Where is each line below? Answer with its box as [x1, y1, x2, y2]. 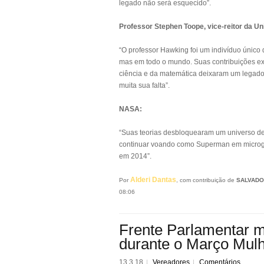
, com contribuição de [176, 177, 236, 183]
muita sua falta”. [119, 81, 170, 90]
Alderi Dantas [130, 176, 176, 184]
